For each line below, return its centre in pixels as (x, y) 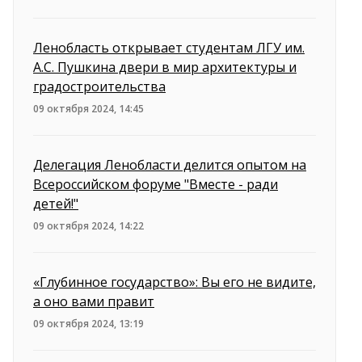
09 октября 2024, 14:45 (88, 108)
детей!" (56, 203)
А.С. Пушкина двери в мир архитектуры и (165, 67)
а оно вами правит (94, 301)
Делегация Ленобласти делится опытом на (170, 164)
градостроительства (99, 86)
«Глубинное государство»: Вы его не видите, (175, 282)
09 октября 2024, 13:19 (88, 323)
